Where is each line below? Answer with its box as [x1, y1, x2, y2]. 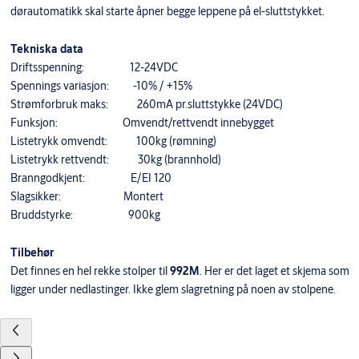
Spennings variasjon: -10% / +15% [10, 79, 192, 94]
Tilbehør [10, 245, 54, 260]
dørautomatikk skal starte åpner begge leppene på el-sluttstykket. [10, 4, 325, 19]
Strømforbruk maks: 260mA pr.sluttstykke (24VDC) [10, 97, 283, 112]
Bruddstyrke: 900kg [10, 208, 160, 223]
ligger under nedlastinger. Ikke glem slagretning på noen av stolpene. [10, 282, 336, 297]
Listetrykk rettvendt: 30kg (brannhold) [10, 152, 221, 167]
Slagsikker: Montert [10, 189, 163, 204]
